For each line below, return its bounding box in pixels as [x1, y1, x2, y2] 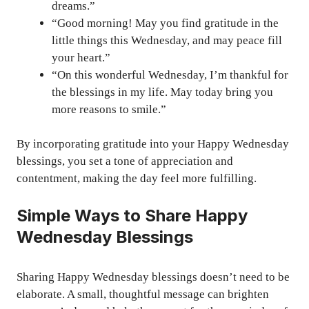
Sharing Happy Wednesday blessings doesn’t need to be [17, 270, 290, 283]
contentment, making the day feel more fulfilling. [17, 172, 257, 186]
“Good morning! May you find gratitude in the [52, 16, 279, 30]
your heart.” [52, 50, 110, 64]
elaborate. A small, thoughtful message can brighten [17, 287, 269, 301]
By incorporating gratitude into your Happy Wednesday [17, 137, 289, 151]
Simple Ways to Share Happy [17, 205, 248, 226]
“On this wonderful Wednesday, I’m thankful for [52, 68, 288, 81]
